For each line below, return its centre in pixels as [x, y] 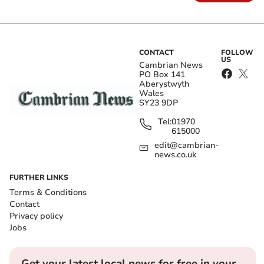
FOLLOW [237, 53]
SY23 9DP [159, 103]
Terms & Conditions [48, 193]
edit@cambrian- [186, 146]
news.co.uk [175, 155]
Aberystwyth [164, 84]
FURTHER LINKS [39, 178]
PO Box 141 [162, 75]
